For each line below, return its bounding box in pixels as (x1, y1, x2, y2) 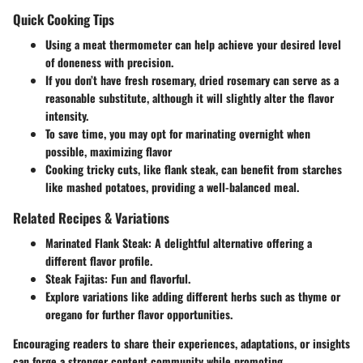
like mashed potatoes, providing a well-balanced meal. (45, 178, 299, 196)
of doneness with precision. (45, 53, 173, 71)
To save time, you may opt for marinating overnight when (45, 125, 310, 143)
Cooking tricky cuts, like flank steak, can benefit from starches (45, 160, 342, 178)
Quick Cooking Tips (13, 9, 114, 30)
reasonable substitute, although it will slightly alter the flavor (45, 89, 334, 107)
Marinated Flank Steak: (45, 234, 152, 252)
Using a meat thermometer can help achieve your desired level (45, 36, 341, 53)
